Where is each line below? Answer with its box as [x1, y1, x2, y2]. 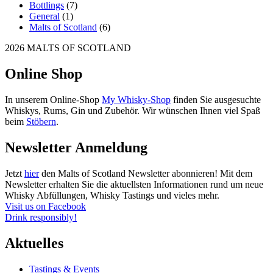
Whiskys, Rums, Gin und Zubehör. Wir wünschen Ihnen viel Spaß [5, 105, 260, 116]
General [29, 11, 60, 22]
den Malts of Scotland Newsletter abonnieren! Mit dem [39, 168, 252, 179]
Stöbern [26, 116, 56, 127]
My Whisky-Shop [102, 94, 171, 105]
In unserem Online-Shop [5, 94, 102, 105]
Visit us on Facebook [5, 201, 86, 212]
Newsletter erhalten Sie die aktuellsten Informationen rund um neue [5, 179, 263, 190]
